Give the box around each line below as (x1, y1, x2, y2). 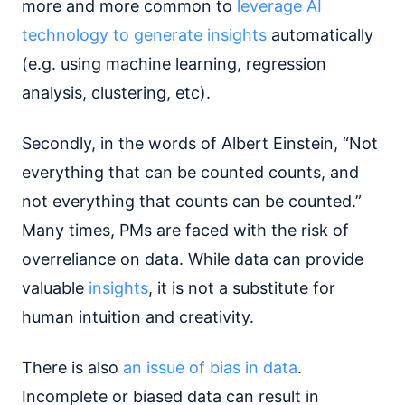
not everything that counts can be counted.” (22, 191, 362, 211)
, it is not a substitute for (148, 278, 335, 297)
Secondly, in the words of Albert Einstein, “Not (22, 133, 378, 153)
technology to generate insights (22, 24, 267, 44)
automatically (267, 24, 373, 44)
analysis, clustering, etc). (22, 82, 211, 102)
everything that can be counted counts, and (22, 162, 359, 182)
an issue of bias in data (123, 357, 297, 377)
